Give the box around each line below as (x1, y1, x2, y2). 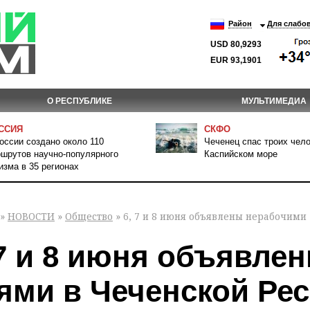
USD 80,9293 (210, 39, 262, 49)
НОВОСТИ (8, 210, 55, 224)
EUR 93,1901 (210, 55, 262, 65)
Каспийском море (204, 149, 277, 159)
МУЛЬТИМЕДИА (241, 96, 307, 106)
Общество (65, 210, 113, 224)
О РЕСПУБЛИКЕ (47, 96, 112, 106)
